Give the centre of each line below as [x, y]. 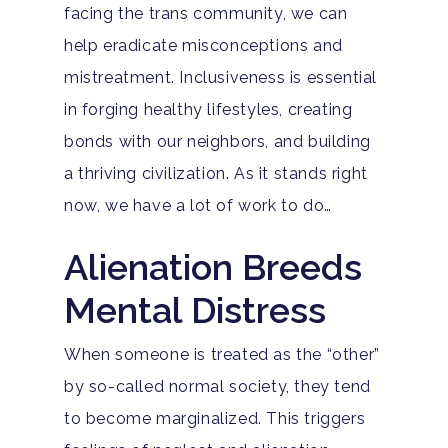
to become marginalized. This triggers [215, 418]
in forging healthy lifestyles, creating [208, 109]
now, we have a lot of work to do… [198, 205]
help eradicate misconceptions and [203, 45]
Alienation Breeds [213, 266]
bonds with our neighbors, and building [217, 141]
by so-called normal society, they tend [217, 386]
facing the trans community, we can [206, 13]
